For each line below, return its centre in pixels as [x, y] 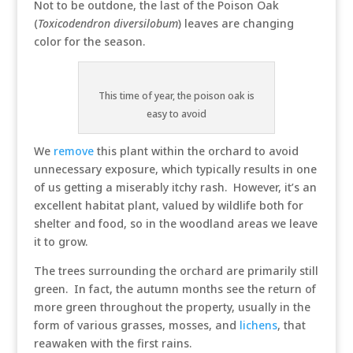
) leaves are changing [236, 23]
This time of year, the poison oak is [176, 96]
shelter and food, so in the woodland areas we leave [175, 223]
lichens [258, 325]
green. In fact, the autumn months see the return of [175, 289]
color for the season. [89, 41]
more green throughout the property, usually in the [172, 307]
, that [291, 325]
